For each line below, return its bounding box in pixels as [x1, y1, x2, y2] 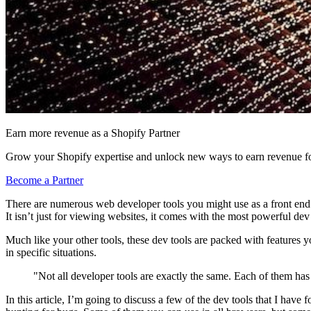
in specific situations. [6, 246, 96, 259]
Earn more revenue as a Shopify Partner [6, 127, 180, 140]
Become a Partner [6, 174, 83, 187]
